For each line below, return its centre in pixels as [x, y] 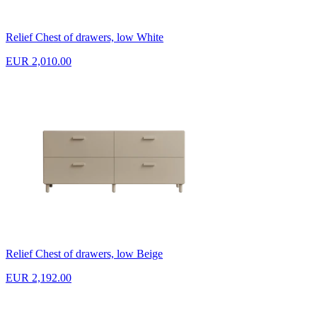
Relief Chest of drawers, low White [85, 38]
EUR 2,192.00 [39, 277]
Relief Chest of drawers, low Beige [84, 253]
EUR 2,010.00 [39, 62]
